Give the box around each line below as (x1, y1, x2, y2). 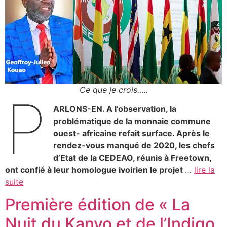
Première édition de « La (5, 195, 190, 215)
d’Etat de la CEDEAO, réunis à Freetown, (53, 153, 212, 163)
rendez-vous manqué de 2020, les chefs (53, 140, 215, 151)
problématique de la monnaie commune (53, 116, 211, 127)
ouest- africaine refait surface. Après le (53, 128, 210, 139)
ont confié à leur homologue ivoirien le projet (5, 165, 185, 175)
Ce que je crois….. (79, 84, 148, 95)
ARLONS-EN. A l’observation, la (53, 104, 177, 115)
